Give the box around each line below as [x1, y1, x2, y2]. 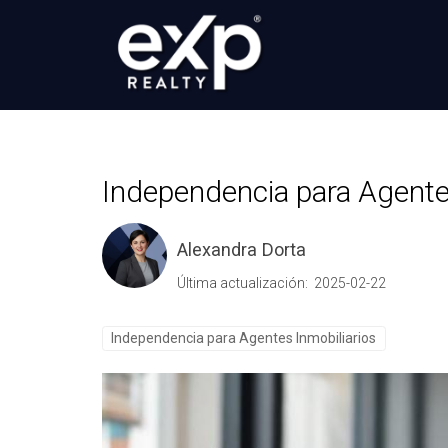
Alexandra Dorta [177, 238, 306, 260]
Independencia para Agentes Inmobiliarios [111, 329, 377, 346]
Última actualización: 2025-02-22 [177, 274, 386, 291]
